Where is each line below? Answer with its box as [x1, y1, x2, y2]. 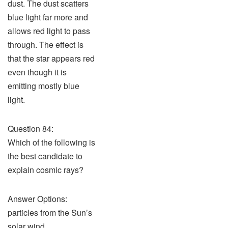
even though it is [8, 66, 67, 78]
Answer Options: [8, 193, 67, 205]
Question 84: [8, 123, 53, 134]
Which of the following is [8, 136, 95, 148]
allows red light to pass [8, 25, 90, 37]
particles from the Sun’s [8, 207, 92, 218]
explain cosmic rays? [8, 164, 83, 176]
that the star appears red [8, 52, 95, 64]
